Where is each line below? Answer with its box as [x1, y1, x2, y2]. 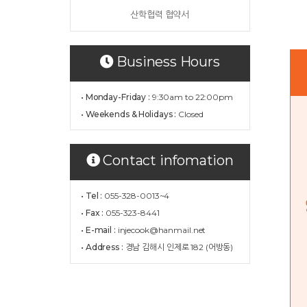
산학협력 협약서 [130, 9, 190, 20]
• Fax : [81, 208, 106, 218]
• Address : [81, 242, 125, 252]
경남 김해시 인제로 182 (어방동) [125, 242, 234, 252]
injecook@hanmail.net [117, 225, 206, 235]
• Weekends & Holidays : [81, 109, 177, 119]
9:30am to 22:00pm [149, 92, 233, 102]
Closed [176, 109, 204, 119]
